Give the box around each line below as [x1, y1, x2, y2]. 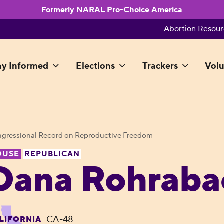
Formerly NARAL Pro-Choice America [41, 4, 182, 15]
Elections [75, 60, 115, 72]
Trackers [142, 60, 178, 72]
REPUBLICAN [24, 149, 80, 159]
